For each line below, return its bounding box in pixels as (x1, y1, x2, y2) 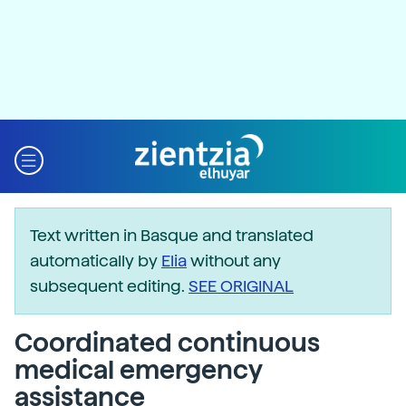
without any (187, 251, 281, 270)
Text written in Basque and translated (30, 226, 314, 245)
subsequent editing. (30, 276, 188, 295)
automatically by (30, 251, 161, 270)
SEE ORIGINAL (188, 276, 294, 295)
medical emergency (14, 354, 262, 385)
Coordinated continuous (14, 327, 320, 358)
